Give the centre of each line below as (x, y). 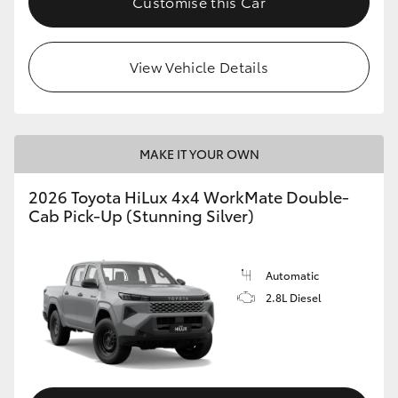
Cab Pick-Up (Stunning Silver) (141, 215)
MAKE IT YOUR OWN (199, 154)
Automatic (292, 275)
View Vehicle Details (199, 67)
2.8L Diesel (294, 298)
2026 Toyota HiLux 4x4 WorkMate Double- (189, 197)
